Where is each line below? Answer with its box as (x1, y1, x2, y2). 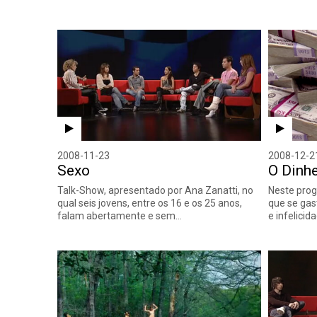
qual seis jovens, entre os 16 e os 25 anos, (57, 197, 243, 209)
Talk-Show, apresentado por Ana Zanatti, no (57, 184, 254, 196)
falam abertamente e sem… (57, 209, 183, 221)
